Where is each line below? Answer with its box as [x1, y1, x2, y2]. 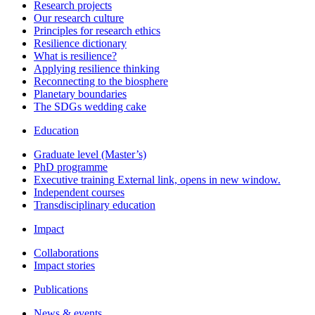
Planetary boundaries [34, 87, 127, 100]
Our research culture [34, 11, 124, 24]
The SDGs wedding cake [34, 100, 146, 112]
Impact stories [34, 259, 95, 271]
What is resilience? [34, 49, 117, 62]
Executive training [34, 173, 115, 186]
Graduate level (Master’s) [34, 148, 146, 160]
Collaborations [34, 246, 98, 259]
